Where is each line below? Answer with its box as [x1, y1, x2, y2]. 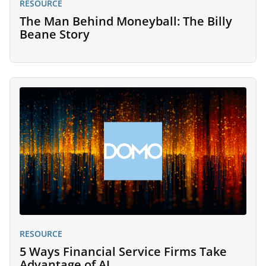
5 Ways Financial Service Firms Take [20, 243, 227, 259]
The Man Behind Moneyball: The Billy [20, 13, 232, 29]
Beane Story [20, 26, 90, 42]
